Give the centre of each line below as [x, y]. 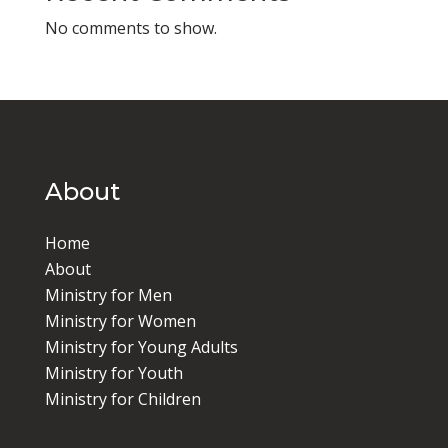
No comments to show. [130, 28]
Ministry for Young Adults [141, 347]
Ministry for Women [120, 321]
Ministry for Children [122, 399]
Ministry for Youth [113, 373]
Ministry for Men [108, 295]
